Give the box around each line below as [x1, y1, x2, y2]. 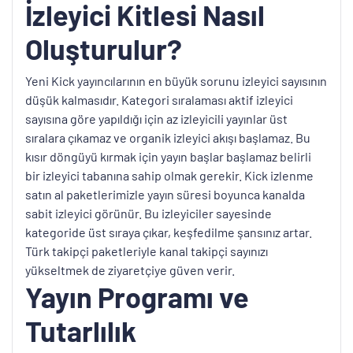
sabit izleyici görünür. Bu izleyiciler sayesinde [25, 205, 272, 221]
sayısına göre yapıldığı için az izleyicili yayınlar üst [25, 110, 288, 126]
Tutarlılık [25, 313, 136, 347]
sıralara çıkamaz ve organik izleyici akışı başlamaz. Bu [25, 129, 310, 145]
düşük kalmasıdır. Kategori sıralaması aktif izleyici [25, 91, 293, 107]
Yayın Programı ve [25, 279, 249, 314]
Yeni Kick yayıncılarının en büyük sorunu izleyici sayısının [25, 72, 327, 88]
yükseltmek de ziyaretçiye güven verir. [25, 262, 235, 277]
